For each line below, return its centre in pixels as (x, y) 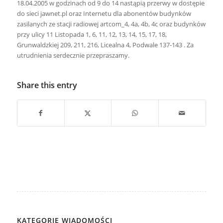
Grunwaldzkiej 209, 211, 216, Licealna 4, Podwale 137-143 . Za (105, 45)
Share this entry (47, 85)
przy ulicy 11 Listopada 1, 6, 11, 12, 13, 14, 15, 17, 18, (92, 35)
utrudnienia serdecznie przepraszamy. (73, 56)
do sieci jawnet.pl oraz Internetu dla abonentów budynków (104, 14)
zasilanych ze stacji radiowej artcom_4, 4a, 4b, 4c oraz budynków (111, 24)
